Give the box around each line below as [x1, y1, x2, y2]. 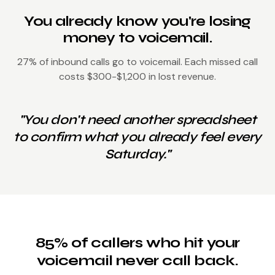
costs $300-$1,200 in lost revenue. [59, 69, 216, 83]
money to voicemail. [63, 29, 212, 46]
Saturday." [104, 145, 171, 162]
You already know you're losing [24, 12, 251, 29]
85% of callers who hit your [35, 233, 240, 252]
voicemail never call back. [36, 251, 239, 269]
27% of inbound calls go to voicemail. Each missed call [17, 55, 258, 68]
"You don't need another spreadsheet [18, 111, 257, 128]
